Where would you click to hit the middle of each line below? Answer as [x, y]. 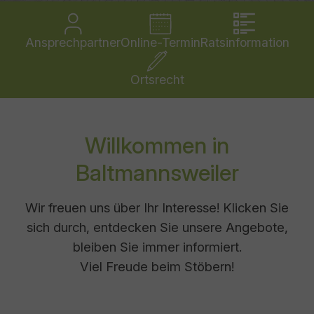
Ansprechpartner [73, 42]
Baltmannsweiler [157, 173]
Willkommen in [157, 145]
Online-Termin [160, 42]
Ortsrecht [157, 80]
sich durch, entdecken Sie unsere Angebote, [157, 227]
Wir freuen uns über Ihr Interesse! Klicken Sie [157, 207]
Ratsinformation [245, 42]
